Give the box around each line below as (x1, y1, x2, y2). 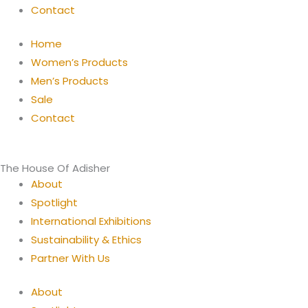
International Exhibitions (31, 213, 151, 228)
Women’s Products (31, 55, 128, 69)
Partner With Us (31, 250, 110, 265)
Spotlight (31, 195, 78, 210)
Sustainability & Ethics (31, 232, 142, 247)
